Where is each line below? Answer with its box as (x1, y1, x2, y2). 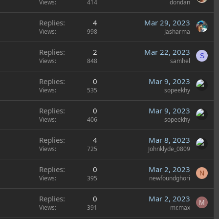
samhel (170, 57, 190, 65)
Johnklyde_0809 (148, 145, 190, 153)
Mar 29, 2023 (144, 18, 190, 27)
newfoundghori (149, 174, 190, 182)
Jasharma (164, 27, 190, 36)
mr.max (170, 203, 190, 212)
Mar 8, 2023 (149, 135, 190, 145)
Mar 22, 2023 (144, 47, 190, 57)
